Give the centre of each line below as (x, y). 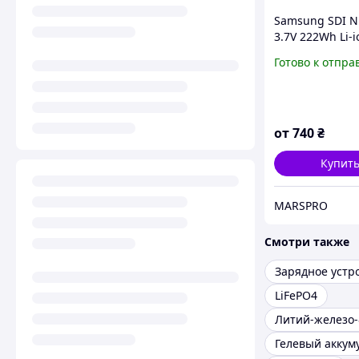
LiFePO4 (296, 296)
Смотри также (307, 242)
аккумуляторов (315, 69)
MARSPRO (301, 205)
